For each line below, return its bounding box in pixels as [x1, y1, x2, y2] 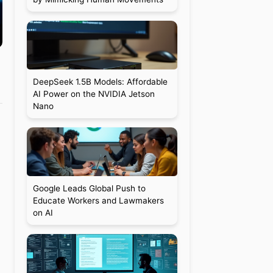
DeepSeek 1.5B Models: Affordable [32, 77, 168, 87]
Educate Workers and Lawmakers [32, 196, 164, 205]
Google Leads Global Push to [32, 183, 146, 193]
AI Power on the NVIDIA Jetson [32, 89, 155, 99]
